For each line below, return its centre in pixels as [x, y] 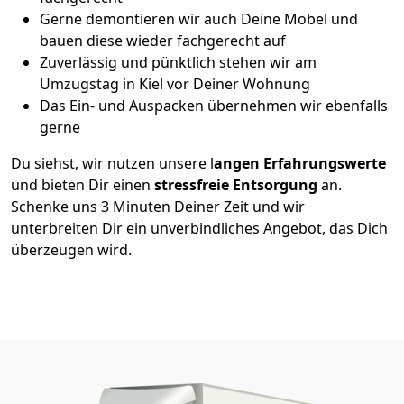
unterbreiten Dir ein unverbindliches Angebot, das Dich [199, 228]
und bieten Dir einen [83, 184]
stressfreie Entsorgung [236, 184]
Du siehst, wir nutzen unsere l [112, 163]
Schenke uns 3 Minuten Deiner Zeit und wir [158, 206]
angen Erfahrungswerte [300, 163]
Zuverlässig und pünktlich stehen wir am [178, 62]
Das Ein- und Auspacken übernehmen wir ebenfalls [214, 105]
